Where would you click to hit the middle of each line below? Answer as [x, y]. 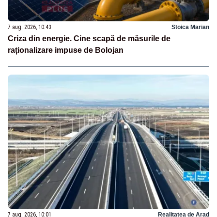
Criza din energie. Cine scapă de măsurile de [89, 39]
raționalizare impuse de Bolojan [66, 50]
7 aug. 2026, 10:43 [30, 27]
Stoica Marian [190, 27]
